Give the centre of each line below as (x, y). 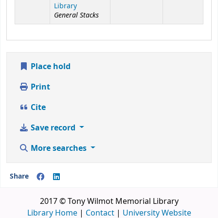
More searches (59, 148)
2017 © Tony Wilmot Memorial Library (109, 201)
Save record (53, 128)
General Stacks (76, 15)
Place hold (50, 66)
